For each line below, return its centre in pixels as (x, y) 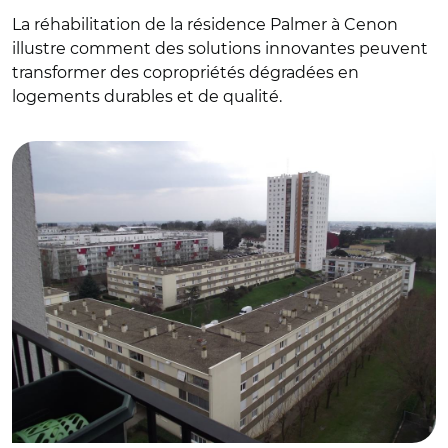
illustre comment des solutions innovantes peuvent (220, 48)
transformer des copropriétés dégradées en (185, 72)
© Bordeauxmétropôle (98, 122)
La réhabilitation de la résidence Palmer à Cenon (205, 24)
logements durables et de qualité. (147, 96)
